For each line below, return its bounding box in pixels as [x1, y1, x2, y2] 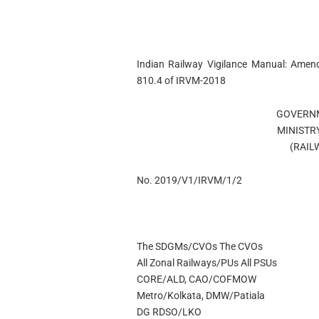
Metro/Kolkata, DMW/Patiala [136, 290, 265, 302]
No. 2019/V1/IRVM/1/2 [136, 174, 242, 186]
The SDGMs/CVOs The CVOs [136, 241, 263, 253]
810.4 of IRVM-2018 [136, 75, 226, 86]
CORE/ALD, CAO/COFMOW [136, 273, 256, 286]
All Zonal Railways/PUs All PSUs [136, 257, 277, 269]
